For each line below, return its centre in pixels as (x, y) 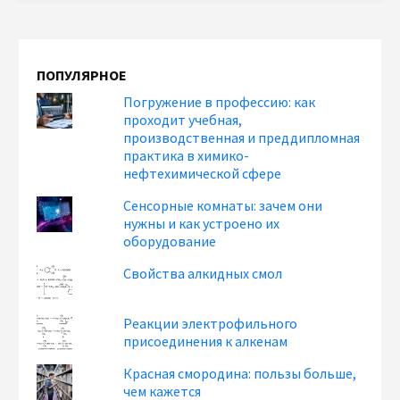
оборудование (170, 241)
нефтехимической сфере (203, 173)
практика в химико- (187, 155)
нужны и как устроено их (202, 223)
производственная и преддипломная (242, 137)
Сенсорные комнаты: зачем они (223, 205)
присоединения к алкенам (206, 341)
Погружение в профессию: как (220, 102)
